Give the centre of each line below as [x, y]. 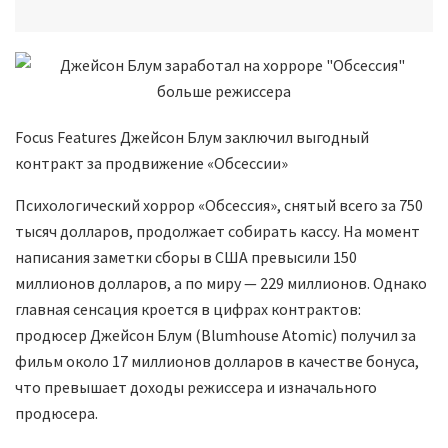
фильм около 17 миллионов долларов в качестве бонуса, [217, 361]
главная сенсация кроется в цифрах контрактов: [188, 309]
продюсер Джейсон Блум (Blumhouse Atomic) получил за [215, 335]
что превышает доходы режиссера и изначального [196, 387]
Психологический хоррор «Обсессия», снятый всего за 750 [219, 205]
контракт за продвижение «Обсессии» [151, 163]
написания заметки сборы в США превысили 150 [186, 257]
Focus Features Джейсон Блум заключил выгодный [192, 137]
